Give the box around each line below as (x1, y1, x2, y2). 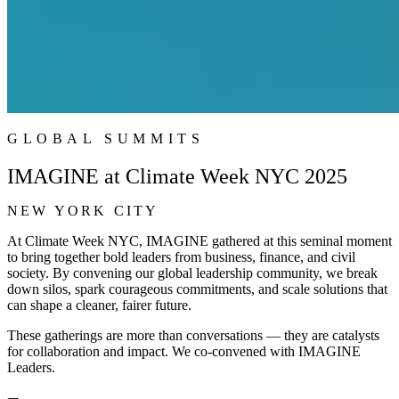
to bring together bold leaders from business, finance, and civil (7, 248, 355, 265)
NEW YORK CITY (7, 202, 159, 218)
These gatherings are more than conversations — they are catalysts (7, 327, 379, 343)
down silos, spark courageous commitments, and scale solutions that (7, 281, 387, 297)
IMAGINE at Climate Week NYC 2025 (7, 164, 347, 188)
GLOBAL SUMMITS (7, 130, 205, 146)
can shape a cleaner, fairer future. (7, 297, 191, 313)
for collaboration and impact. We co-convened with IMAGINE (7, 343, 361, 359)
